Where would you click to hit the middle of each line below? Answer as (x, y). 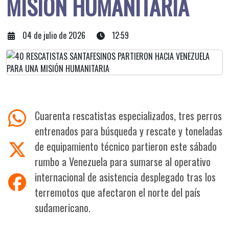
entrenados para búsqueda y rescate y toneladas (129, 131)
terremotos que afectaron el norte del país (118, 192)
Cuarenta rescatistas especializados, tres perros (128, 116)
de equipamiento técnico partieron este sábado (126, 146)
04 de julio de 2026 (54, 35)
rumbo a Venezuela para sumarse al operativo (123, 162)
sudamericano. (63, 208)
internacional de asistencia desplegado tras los (125, 177)
